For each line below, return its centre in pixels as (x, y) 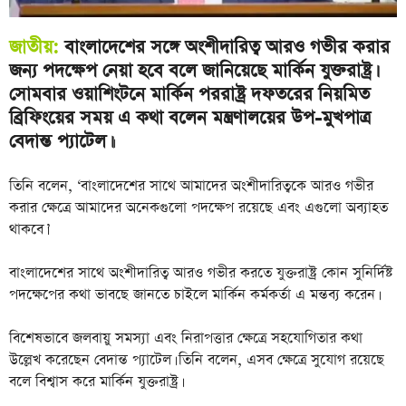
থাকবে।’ (29, 230)
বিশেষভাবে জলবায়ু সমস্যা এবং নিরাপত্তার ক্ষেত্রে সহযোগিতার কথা (186, 339)
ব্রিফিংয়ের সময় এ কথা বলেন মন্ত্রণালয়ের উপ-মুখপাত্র (190, 118)
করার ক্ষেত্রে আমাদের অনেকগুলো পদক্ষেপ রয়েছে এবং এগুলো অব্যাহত (198, 208)
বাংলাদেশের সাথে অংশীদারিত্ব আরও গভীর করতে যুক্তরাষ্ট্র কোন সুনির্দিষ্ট (201, 274)
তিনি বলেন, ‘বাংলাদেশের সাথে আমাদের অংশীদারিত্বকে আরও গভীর (191, 187)
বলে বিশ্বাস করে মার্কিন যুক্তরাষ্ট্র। (95, 382)
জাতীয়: (34, 48)
